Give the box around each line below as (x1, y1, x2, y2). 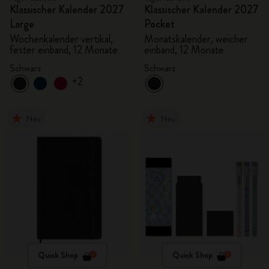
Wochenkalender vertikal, (10, 31, 113, 47)
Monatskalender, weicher (144, 31, 248, 47)
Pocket (144, 16, 175, 32)
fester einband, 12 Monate (10, 42, 118, 58)
